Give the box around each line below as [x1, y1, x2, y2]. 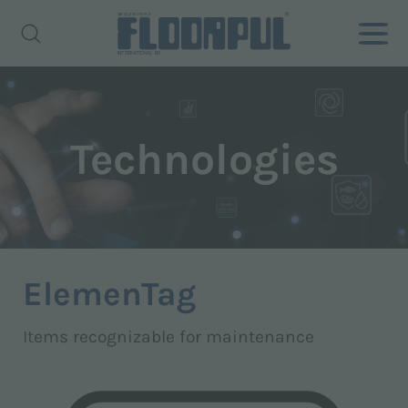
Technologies [69, 134, 339, 185]
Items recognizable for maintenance [23, 326, 314, 347]
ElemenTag [23, 274, 196, 313]
